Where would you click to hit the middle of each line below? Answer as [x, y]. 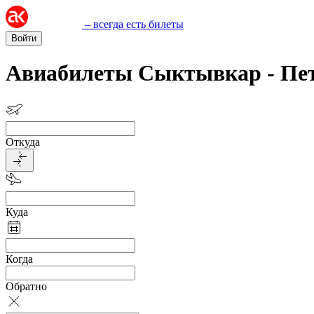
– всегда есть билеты [134, 24]
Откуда [23, 142]
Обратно [26, 286]
